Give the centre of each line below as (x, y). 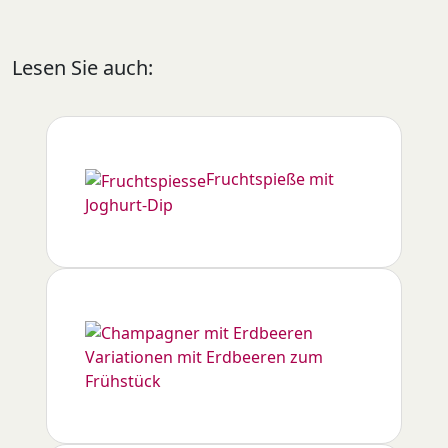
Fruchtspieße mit (270, 179)
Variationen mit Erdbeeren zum (204, 356)
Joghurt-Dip (129, 205)
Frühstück (123, 380)
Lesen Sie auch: (82, 68)
